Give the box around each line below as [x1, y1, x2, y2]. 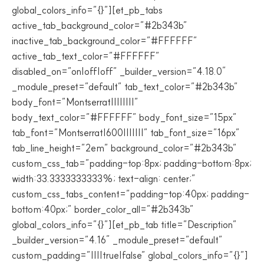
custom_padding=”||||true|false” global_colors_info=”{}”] [12, 249, 248, 261]
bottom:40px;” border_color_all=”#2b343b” [12, 203, 194, 215]
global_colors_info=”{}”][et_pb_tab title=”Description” [12, 219, 237, 230]
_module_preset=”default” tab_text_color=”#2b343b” [12, 81, 238, 93]
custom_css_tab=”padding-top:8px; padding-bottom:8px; [12, 157, 252, 169]
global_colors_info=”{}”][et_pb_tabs [12, 4, 163, 16]
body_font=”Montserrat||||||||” [12, 96, 138, 108]
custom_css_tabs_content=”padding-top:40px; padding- [12, 188, 249, 200]
